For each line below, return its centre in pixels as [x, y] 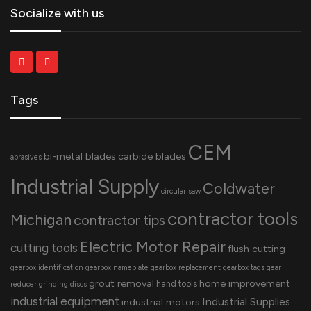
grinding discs [63, 284]
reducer [24, 284]
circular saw [181, 191]
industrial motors [161, 302]
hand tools [177, 283]
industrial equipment [65, 301]
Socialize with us [57, 13]
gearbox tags [244, 267]
